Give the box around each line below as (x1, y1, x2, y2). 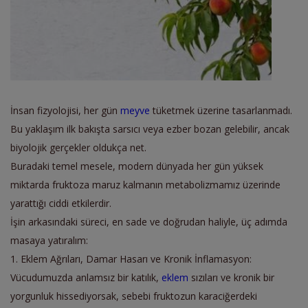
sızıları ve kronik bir (188, 270, 274, 284)
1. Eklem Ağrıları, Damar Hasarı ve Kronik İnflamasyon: (10, 252, 252, 265)
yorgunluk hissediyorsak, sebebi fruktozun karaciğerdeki (10, 289, 257, 302)
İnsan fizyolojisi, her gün (10, 103, 120, 117)
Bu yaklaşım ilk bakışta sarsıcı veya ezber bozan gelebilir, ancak (10, 122, 289, 135)
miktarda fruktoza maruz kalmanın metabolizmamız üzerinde (10, 177, 280, 191)
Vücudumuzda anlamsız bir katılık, (10, 270, 162, 284)
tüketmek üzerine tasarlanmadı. (150, 103, 292, 117)
